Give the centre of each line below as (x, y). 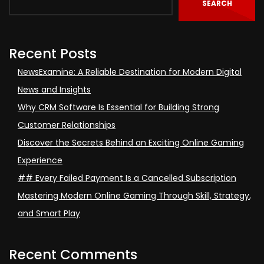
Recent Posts (53, 53)
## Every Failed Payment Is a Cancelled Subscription (127, 178)
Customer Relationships (67, 125)
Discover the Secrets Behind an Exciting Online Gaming (131, 142)
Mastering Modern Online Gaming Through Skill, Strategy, (134, 195)
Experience (40, 160)
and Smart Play (49, 213)
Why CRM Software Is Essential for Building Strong (118, 107)
